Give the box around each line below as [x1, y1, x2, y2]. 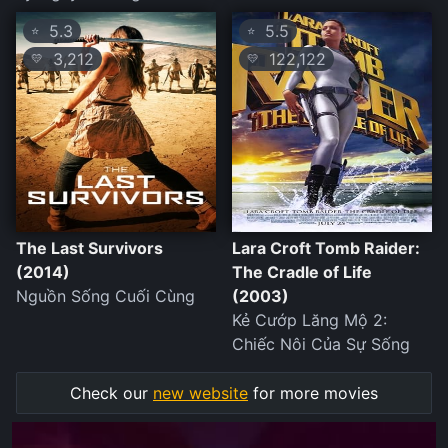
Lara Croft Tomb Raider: [232, 238, 420, 259]
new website [153, 383, 248, 404]
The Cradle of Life [232, 262, 372, 283]
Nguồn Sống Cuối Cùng [16, 286, 195, 307]
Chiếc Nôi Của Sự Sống [232, 334, 410, 355]
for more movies [248, 383, 378, 404]
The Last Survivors [16, 238, 163, 259]
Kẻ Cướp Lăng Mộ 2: [232, 310, 387, 331]
